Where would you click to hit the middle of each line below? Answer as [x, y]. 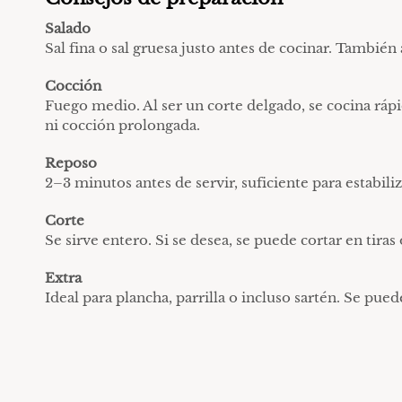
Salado [68, 28]
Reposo [71, 162]
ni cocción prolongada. [122, 125]
